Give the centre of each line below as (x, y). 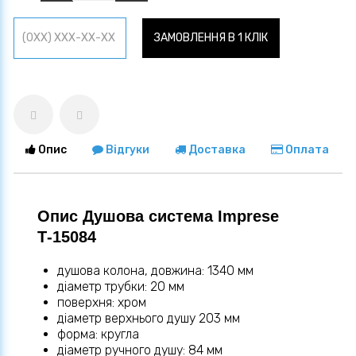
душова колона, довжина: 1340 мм (155, 271)
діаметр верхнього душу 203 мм (149, 319)
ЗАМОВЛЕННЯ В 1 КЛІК (211, 38)
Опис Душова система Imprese (158, 217)
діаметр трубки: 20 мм (121, 287)
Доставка (216, 150)
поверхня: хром (102, 303)
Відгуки (126, 150)
